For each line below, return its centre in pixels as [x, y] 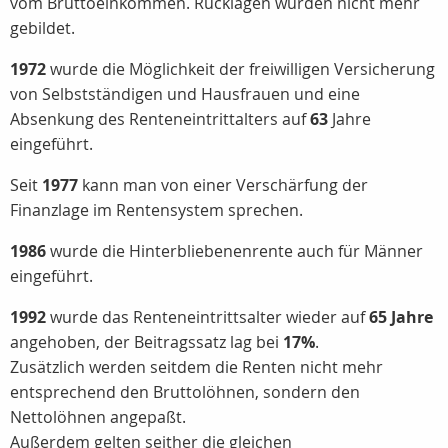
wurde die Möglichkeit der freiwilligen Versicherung [240, 69]
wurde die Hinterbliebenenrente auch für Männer [234, 251]
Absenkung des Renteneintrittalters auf [160, 119]
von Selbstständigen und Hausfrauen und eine [185, 94]
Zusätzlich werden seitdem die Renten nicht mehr [196, 367]
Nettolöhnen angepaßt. [98, 417]
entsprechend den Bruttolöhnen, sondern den [185, 392]
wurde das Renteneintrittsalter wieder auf [207, 317]
